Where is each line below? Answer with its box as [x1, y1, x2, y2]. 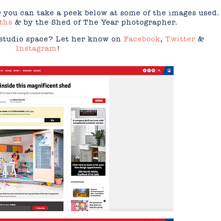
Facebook [124, 35, 160, 43]
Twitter [165, 35, 195, 43]
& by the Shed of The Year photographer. [12, 18, 178, 27]
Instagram [16, 44, 57, 53]
